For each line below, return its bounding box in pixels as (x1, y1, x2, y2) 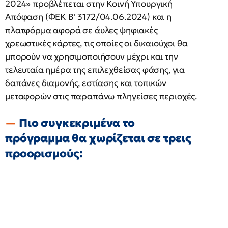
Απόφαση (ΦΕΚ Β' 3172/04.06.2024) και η (5, 11, 172, 22)
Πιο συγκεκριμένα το (18, 116, 135, 130)
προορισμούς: (5, 147, 83, 160)
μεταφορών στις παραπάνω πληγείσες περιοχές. (5, 91, 197, 102)
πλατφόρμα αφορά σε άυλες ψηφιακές (5, 24, 158, 36)
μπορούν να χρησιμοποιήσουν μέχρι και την (5, 51, 178, 62)
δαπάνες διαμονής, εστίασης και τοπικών (5, 77, 166, 89)
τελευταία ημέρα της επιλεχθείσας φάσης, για (5, 64, 185, 75)
